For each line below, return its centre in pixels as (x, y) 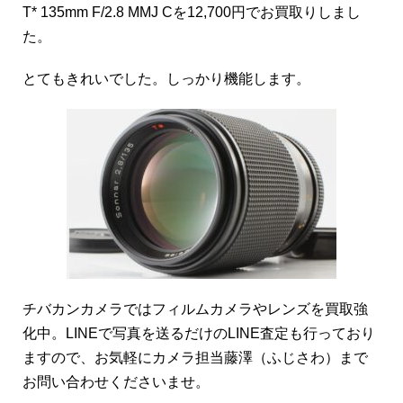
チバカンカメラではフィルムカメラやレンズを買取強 (196, 309)
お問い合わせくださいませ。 (116, 381)
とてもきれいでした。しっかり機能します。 (167, 78)
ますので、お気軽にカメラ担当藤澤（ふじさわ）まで (196, 357)
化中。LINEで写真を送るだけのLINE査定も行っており (199, 333)
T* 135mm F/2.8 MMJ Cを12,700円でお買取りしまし (192, 12)
